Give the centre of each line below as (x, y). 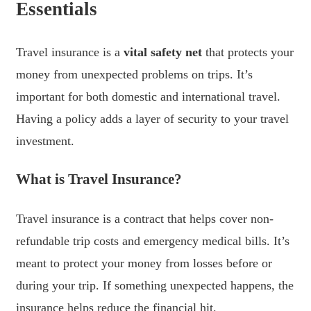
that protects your (248, 52)
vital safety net (163, 52)
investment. (45, 141)
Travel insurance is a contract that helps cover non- (145, 218)
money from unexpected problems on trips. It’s (134, 75)
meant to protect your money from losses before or (144, 263)
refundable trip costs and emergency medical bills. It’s (153, 241)
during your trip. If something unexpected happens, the (155, 285)
